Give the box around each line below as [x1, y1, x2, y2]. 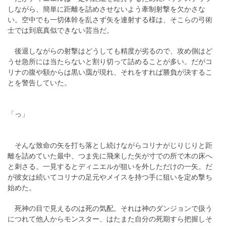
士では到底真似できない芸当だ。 [8, 27, 114, 34]
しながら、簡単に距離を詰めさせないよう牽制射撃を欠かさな [8, 6, 205, 13]
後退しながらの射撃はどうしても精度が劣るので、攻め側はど [8, 47, 212, 55]
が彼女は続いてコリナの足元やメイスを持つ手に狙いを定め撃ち [8, 174, 212, 181]
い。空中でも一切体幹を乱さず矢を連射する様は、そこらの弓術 [8, 16, 212, 24]
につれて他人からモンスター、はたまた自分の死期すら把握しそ [8, 215, 212, 223]
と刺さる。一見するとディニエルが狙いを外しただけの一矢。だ [8, 163, 212, 171]
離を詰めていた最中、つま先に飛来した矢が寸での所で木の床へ [8, 152, 212, 160]
